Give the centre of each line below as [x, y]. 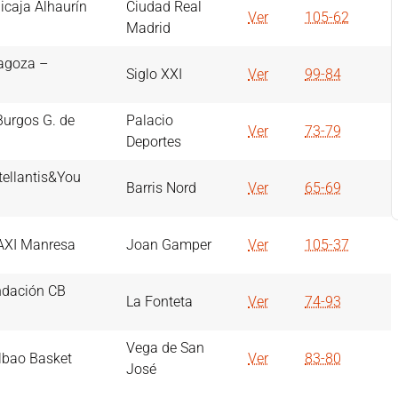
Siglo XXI [154, 75]
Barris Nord [161, 188]
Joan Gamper [169, 245]
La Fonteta [159, 302]
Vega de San [165, 348]
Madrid [148, 28]
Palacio [150, 121]
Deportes [154, 142]
